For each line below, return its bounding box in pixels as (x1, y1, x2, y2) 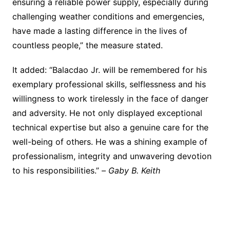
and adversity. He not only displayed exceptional (12, 108, 202, 119)
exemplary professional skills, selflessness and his (12, 79, 206, 90)
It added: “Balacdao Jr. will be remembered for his (12, 65, 207, 75)
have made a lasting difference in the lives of (12, 26, 187, 36)
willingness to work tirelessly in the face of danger (12, 93, 208, 104)
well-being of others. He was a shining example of (12, 137, 207, 147)
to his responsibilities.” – (12, 165, 108, 176)
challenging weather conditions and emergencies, (12, 11, 204, 22)
